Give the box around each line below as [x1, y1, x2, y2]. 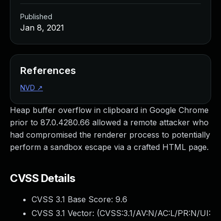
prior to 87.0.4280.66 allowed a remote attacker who [10, 117, 209, 127]
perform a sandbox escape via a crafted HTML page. [10, 142, 209, 152]
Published [20, 12, 52, 21]
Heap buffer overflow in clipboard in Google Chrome [10, 105, 209, 115]
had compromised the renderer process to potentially [10, 130, 210, 140]
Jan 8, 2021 [20, 23, 64, 33]
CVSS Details [10, 172, 75, 184]
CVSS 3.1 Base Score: [32, 194, 115, 204]
